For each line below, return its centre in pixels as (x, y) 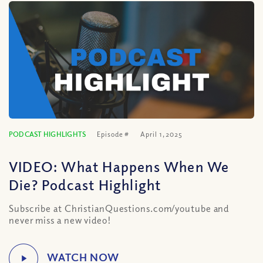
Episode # (113, 134)
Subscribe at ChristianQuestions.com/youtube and (119, 208)
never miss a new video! (60, 220)
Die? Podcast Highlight (85, 184)
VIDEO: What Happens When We (119, 166)
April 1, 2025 (161, 134)
